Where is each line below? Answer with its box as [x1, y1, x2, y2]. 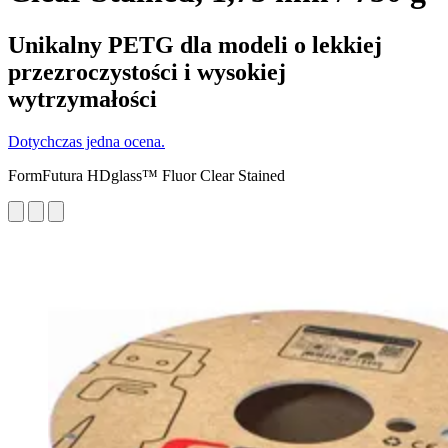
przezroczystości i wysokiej [8, 58, 286, 85]
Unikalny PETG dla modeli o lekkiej [8, 31, 382, 58]
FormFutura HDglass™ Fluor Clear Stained [8, 166, 285, 184]
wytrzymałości [8, 85, 157, 112]
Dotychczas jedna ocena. [8, 132, 165, 150]
